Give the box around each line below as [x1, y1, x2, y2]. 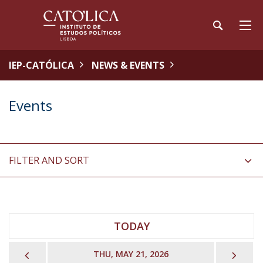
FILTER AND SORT [9, 154, 89, 167]
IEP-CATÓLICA [9, 59, 74, 72]
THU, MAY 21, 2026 [93, 248, 168, 259]
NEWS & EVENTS [92, 59, 164, 72]
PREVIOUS [32, 247, 84, 261]
